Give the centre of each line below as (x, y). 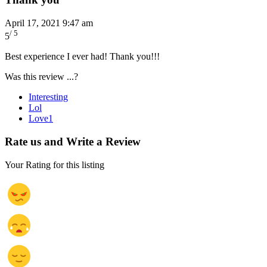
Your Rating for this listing (55, 164)
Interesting (48, 97)
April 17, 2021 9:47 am (49, 23)
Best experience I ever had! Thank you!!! (82, 57)
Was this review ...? (41, 77)
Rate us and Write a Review (73, 141)
